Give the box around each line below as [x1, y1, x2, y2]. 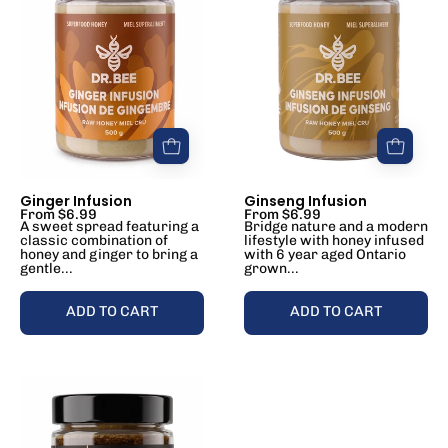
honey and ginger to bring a [20, 245, 198, 263]
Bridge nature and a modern [244, 217, 428, 235]
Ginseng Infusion [244, 190, 367, 211]
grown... [244, 259, 299, 277]
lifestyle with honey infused [244, 231, 424, 249]
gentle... [20, 259, 73, 277]
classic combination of [20, 231, 168, 249]
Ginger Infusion [20, 190, 132, 211]
